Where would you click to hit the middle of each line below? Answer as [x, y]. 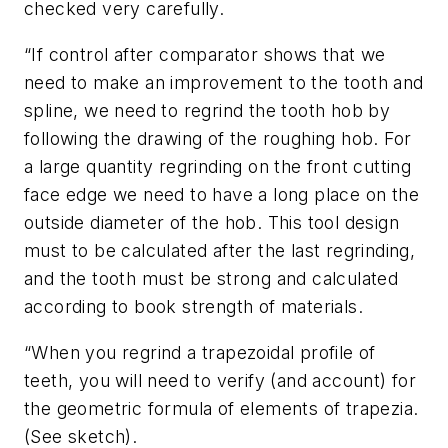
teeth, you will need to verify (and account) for [220, 380]
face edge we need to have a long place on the [221, 195]
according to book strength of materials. [193, 307]
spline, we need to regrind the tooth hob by [207, 111]
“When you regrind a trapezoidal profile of [200, 352]
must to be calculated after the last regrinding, [220, 251]
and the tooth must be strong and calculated [211, 279]
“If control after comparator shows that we [205, 55]
